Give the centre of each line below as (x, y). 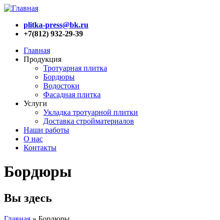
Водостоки (61, 86)
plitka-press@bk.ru (56, 25)
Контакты (40, 148)
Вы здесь (28, 198)
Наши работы (46, 130)
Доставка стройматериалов (89, 121)
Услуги (35, 103)
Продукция (42, 59)
